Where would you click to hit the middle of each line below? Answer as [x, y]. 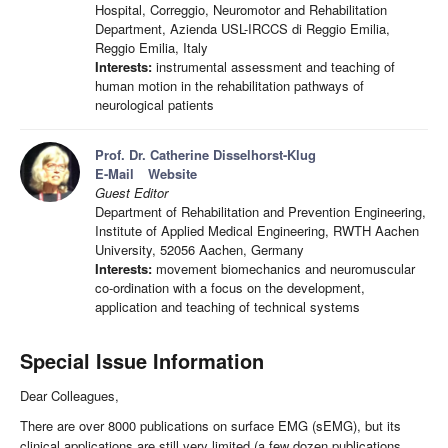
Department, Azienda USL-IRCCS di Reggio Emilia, [242, 29]
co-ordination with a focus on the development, [230, 288]
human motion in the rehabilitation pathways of [229, 86]
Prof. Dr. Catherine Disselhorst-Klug [205, 155]
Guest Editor [131, 193]
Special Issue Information [142, 361]
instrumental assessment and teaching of [273, 67]
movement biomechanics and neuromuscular [283, 269]
